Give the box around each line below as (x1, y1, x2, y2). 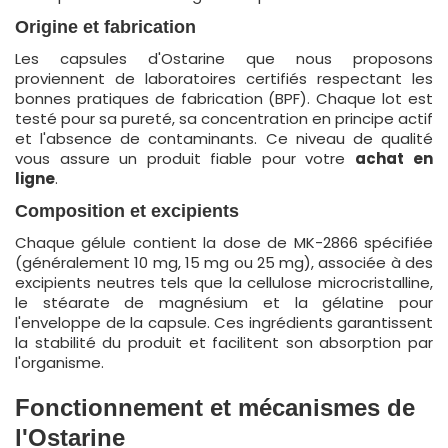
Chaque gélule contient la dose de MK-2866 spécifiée (15, 232, 433, 253)
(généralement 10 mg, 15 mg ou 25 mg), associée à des (15, 252, 433, 273)
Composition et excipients (15, 201, 239, 221)
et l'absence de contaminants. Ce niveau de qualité (15, 128, 433, 149)
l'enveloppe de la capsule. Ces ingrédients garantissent (15, 312, 433, 333)
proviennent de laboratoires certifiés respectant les (15, 68, 433, 89)
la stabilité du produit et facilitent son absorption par (15, 332, 433, 353)
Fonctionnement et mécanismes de (15, 394, 415, 421)
